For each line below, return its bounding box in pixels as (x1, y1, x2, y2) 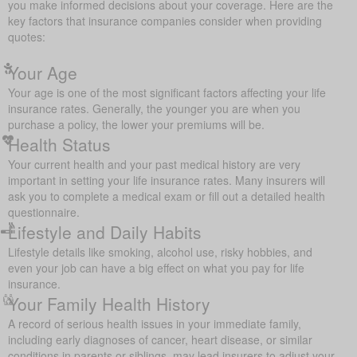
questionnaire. (8, 203, 80, 220)
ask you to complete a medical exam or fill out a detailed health (8, 187, 325, 204)
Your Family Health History (8, 291, 210, 316)
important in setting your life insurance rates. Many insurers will (8, 171, 325, 188)
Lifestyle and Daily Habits (8, 219, 202, 244)
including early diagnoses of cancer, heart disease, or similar (8, 331, 312, 347)
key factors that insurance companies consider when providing (8, 12, 322, 29)
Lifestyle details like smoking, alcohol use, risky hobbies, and (8, 243, 312, 260)
